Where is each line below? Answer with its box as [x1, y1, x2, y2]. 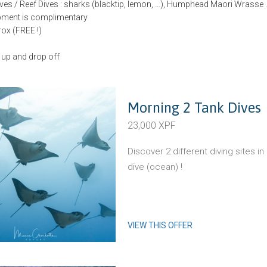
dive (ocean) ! [128, 162, 182, 172]
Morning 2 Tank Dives [128, 100, 261, 116]
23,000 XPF [128, 120, 176, 131]
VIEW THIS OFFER [128, 221, 193, 230]
